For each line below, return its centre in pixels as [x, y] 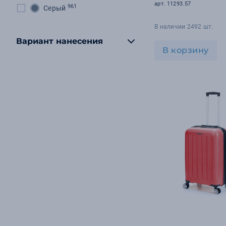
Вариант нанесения [60, 41]
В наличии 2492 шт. [184, 27]
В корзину [186, 50]
